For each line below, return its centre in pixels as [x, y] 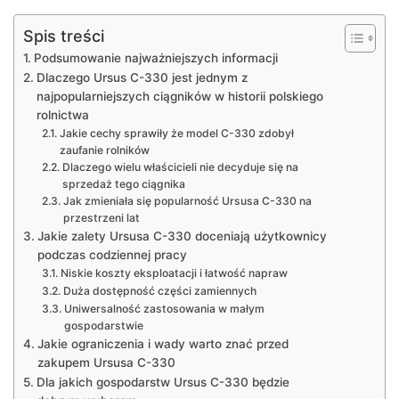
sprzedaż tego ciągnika [123, 183]
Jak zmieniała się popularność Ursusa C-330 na [187, 200]
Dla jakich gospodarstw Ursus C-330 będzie [163, 382]
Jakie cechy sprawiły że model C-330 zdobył [176, 133]
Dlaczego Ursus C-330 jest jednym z [142, 77]
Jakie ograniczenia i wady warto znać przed [163, 343]
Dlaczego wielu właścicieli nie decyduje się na [180, 167]
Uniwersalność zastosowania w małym [164, 308]
